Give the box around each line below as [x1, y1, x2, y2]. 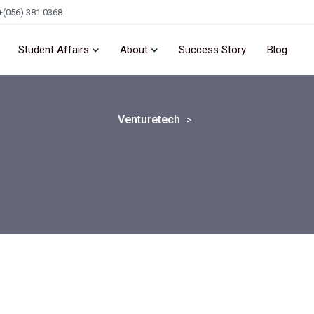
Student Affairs [18, 43, 89, 56]
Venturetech [118, 113, 180, 126]
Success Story [179, 43, 246, 56]
